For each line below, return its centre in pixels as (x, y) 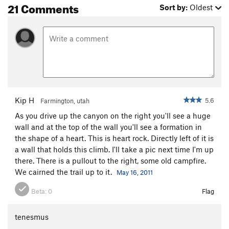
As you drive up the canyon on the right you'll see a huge (113, 115)
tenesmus (32, 216)
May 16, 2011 (135, 172)
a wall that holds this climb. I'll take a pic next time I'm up (114, 149)
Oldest (201, 7)
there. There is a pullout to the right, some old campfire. (110, 160)
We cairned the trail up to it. (64, 171)
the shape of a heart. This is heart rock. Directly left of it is (114, 138)
